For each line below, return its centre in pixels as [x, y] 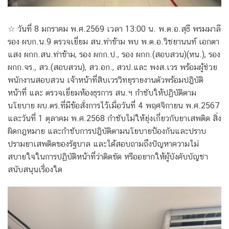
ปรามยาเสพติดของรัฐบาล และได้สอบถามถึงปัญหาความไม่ [103, 144]
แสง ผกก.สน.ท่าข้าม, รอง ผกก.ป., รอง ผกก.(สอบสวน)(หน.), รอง [114, 54]
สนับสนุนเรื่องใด [35, 169]
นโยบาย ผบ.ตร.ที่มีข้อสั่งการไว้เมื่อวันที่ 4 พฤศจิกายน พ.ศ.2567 [114, 105]
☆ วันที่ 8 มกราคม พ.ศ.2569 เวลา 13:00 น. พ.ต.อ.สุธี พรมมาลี [114, 29]
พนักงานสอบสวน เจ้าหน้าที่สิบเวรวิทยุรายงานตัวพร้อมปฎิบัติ [106, 80]
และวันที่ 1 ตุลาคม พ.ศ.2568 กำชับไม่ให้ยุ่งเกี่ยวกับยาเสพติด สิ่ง [114, 118]
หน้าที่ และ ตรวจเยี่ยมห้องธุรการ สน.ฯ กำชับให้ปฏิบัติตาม [102, 93]
